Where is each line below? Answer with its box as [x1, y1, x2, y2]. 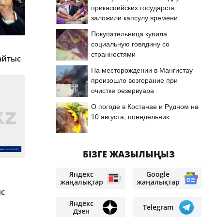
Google [146, 170, 170, 179]
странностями [91, 50, 136, 58]
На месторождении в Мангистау [91, 66, 193, 74]
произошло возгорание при [91, 77, 178, 84]
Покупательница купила [91, 30, 167, 38]
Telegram [142, 202, 173, 212]
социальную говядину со [91, 40, 170, 48]
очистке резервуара [91, 87, 154, 94]
